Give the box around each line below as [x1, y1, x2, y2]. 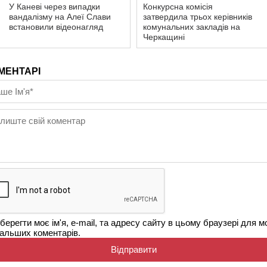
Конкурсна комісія [143, 2, 213, 12]
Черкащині [143, 32, 185, 42]
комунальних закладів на [143, 22, 240, 32]
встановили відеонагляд [9, 22, 103, 32]
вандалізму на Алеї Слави [9, 12, 111, 22]
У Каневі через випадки [9, 2, 100, 12]
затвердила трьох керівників [143, 12, 252, 22]
